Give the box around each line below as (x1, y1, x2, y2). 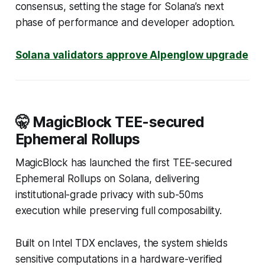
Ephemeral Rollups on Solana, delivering (15, 172, 200, 185)
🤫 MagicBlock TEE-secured (15, 112, 205, 131)
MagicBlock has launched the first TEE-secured (15, 156, 233, 169)
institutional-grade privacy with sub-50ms (15, 188, 203, 201)
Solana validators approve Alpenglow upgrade (15, 49, 248, 61)
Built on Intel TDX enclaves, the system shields (15, 237, 228, 249)
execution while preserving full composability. (15, 204, 222, 216)
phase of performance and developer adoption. (15, 16, 235, 28)
